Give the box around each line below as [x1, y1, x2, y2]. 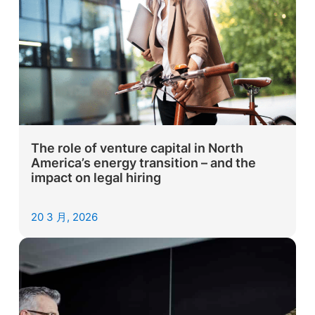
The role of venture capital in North [31, 140, 244, 155]
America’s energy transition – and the [31, 155, 257, 170]
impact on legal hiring [31, 169, 162, 185]
